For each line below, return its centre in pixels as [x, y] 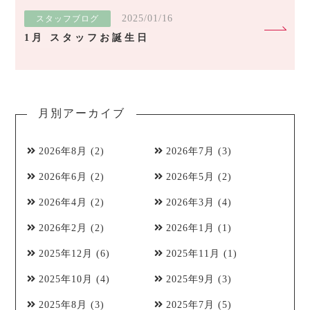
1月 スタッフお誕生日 [86, 38]
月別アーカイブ [82, 113]
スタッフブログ [67, 19]
